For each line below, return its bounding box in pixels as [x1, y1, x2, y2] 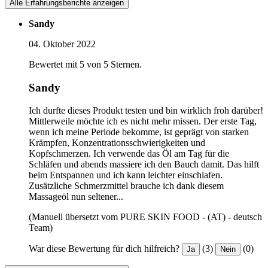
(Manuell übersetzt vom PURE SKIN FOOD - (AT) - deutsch [29, 212, 262, 223]
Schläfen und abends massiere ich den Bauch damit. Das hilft [29, 159, 259, 170]
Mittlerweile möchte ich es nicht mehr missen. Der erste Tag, [29, 116, 257, 127]
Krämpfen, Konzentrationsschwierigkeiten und [29, 138, 205, 148]
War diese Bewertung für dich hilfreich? [29, 243, 179, 254]
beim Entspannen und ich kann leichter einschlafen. [29, 170, 223, 181]
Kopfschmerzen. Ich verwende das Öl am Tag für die [29, 148, 229, 159]
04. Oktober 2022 [29, 39, 96, 50]
